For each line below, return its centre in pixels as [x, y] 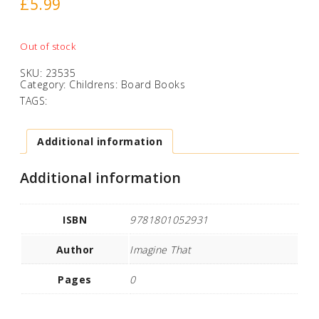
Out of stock [48, 46]
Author [75, 249]
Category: [45, 85]
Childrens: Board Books [127, 85]
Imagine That [160, 249]
